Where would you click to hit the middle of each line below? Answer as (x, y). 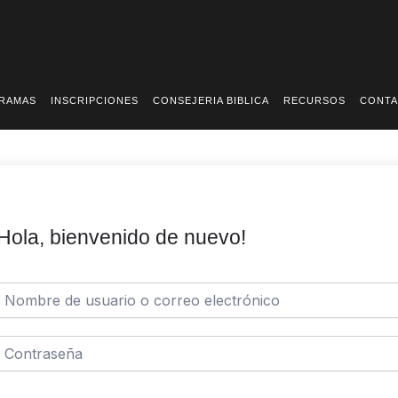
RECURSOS (314, 100)
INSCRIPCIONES (94, 100)
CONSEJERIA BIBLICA (211, 100)
